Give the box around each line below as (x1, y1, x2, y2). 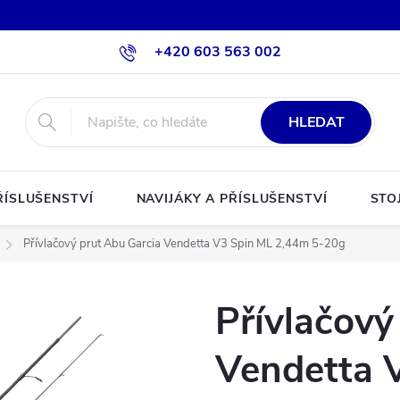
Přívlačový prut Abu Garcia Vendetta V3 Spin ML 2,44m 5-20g (23, 236, 346, 252)
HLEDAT (287, 112, 345, 132)
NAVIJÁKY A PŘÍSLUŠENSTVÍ (136, 190, 328, 207)
